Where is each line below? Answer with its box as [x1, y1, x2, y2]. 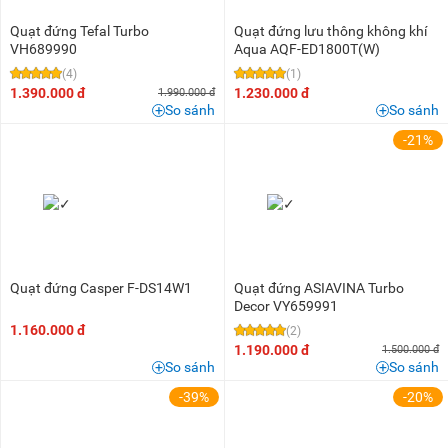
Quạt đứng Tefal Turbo [10, 22, 149, 39]
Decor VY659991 [234, 297, 338, 314]
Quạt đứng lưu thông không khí [234, 22, 427, 39]
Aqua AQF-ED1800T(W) [234, 40, 380, 57]
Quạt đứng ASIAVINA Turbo [234, 279, 404, 296]
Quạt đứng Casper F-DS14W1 [10, 279, 192, 296]
